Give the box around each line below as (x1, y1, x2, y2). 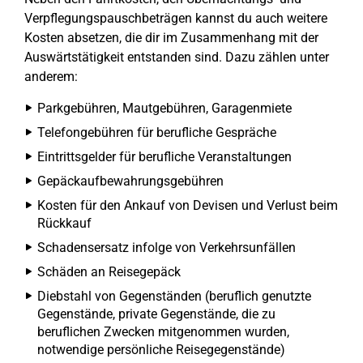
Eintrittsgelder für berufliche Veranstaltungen (37, 149, 292, 165)
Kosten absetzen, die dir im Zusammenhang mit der (24, 30, 318, 46)
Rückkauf (37, 216, 92, 232)
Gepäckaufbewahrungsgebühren (37, 173, 224, 190)
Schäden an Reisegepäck (37, 264, 181, 280)
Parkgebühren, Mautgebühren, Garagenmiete (37, 100, 292, 117)
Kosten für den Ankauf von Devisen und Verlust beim (37, 198, 338, 214)
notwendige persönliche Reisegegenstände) (37, 342, 285, 358)
